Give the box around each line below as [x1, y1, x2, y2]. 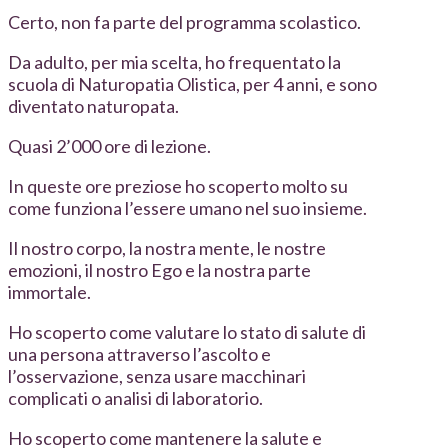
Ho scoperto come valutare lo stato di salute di [8, 321, 366, 344]
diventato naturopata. [8, 95, 179, 118]
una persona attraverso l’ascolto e [8, 343, 271, 366]
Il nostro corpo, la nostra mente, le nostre [8, 237, 326, 260]
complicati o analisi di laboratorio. [8, 387, 263, 410]
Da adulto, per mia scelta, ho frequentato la [8, 51, 341, 74]
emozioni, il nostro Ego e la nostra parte [8, 259, 311, 282]
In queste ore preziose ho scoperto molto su [8, 175, 348, 198]
